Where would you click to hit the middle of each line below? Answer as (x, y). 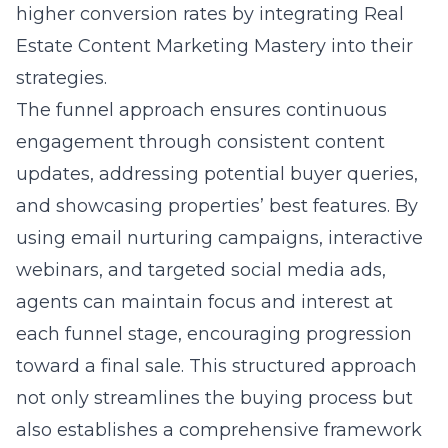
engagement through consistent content (200, 142)
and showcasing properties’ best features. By (217, 206)
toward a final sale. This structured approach (216, 366)
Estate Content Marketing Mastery (171, 46)
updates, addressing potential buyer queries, (217, 174)
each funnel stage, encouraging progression (214, 334)
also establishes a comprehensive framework (219, 430)
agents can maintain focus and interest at (204, 302)
